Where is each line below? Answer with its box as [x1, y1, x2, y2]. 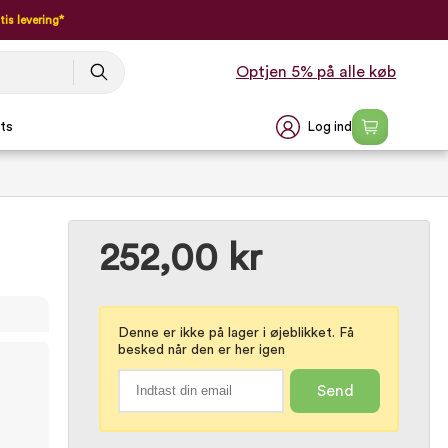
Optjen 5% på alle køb [236, 63, 396, 80]
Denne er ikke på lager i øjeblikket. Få [118, 326, 354, 340]
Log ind [308, 119, 352, 134]
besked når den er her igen [118, 343, 285, 357]
